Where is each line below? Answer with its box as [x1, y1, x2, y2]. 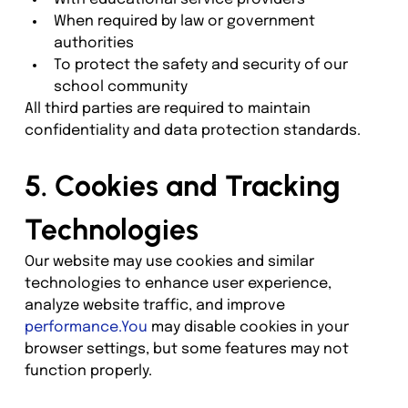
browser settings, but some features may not [24, 341, 352, 357]
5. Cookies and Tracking [24, 168, 348, 203]
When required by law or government [53, 13, 319, 29]
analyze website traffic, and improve [24, 297, 289, 313]
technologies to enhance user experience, [24, 275, 335, 291]
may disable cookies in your [147, 319, 352, 335]
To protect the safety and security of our [53, 56, 352, 73]
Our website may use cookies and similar [24, 253, 318, 270]
